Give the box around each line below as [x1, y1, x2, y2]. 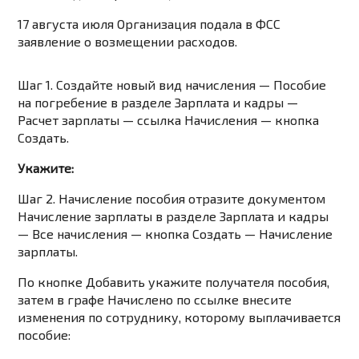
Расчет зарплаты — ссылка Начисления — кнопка [18, 112, 320, 128]
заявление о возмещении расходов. [18, 34, 238, 50]
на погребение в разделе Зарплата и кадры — [18, 95, 299, 111]
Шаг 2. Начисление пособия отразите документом [18, 191, 326, 207]
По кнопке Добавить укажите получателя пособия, [18, 274, 330, 290]
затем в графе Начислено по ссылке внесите [18, 292, 292, 308]
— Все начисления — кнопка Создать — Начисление [18, 226, 333, 242]
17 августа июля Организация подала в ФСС [18, 16, 281, 32]
